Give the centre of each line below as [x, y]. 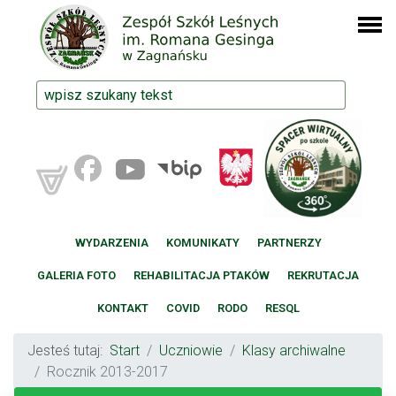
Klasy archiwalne [294, 351]
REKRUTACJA [323, 276]
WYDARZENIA [111, 243]
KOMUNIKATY [202, 243]
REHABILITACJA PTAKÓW [202, 276]
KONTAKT [122, 308]
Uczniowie [191, 351]
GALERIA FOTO [76, 276]
